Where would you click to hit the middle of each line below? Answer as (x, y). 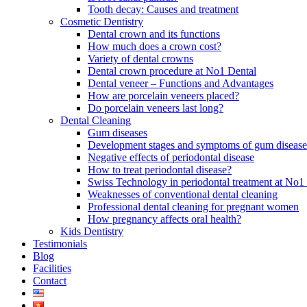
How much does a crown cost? (155, 46)
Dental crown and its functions (154, 34)
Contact (50, 281)
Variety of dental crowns (140, 59)
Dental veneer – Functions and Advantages (181, 83)
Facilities (52, 268)
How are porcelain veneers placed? (163, 96)
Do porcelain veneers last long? (156, 108)
